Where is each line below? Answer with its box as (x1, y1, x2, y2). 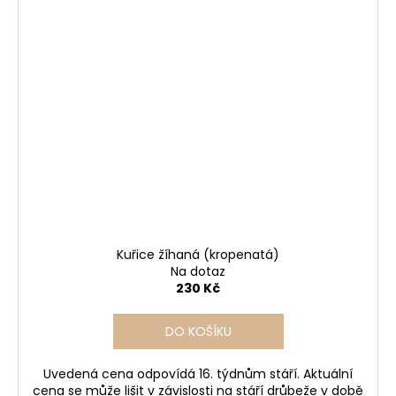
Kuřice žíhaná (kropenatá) (117, 245, 279, 263)
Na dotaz (171, 262, 225, 280)
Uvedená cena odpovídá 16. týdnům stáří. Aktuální (43, 364, 353, 383)
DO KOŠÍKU (164, 322, 232, 340)
